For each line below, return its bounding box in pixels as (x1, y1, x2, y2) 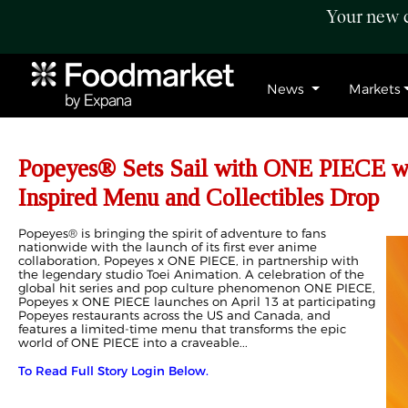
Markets (348, 81, 401, 97)
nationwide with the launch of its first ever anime (18, 240, 317, 254)
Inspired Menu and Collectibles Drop (18, 184, 379, 211)
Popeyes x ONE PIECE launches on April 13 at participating (18, 294, 375, 309)
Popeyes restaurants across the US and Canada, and (18, 308, 331, 322)
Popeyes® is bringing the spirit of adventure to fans (18, 226, 326, 240)
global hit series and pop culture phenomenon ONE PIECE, (18, 280, 375, 295)
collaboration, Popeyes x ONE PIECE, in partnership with (18, 253, 359, 268)
